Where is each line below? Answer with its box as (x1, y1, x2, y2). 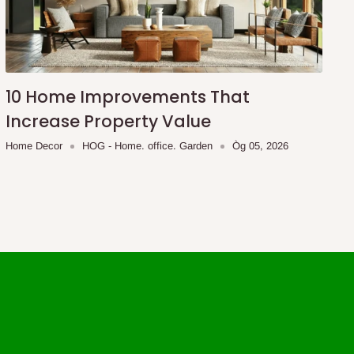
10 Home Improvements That (5, 85, 250, 109)
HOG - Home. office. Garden (81, 140, 213, 153)
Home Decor (5, 140, 62, 153)
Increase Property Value (5, 110, 211, 134)
